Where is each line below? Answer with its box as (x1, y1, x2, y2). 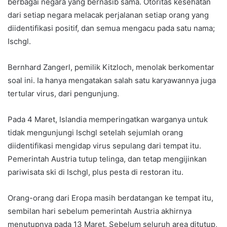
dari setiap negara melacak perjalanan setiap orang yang (8, 10, 209, 20)
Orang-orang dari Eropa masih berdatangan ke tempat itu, (8, 193, 213, 203)
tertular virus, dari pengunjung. (8, 89, 119, 99)
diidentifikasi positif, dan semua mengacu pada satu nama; (8, 23, 215, 33)
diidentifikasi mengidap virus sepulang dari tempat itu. (8, 141, 201, 151)
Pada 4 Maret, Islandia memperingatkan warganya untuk (8, 115, 208, 125)
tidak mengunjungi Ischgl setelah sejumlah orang (8, 128, 183, 138)
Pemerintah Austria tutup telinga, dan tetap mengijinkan (8, 154, 207, 164)
